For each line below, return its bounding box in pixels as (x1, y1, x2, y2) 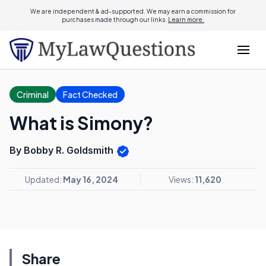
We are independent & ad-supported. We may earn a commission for (30, 8, 236, 15)
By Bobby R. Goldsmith (9, 144, 116, 156)
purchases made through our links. (62, 16, 168, 23)
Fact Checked (63, 89, 118, 100)
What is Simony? (9, 112, 153, 134)
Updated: (24, 173, 63, 185)
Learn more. (168, 16, 204, 23)
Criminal (17, 89, 49, 100)
